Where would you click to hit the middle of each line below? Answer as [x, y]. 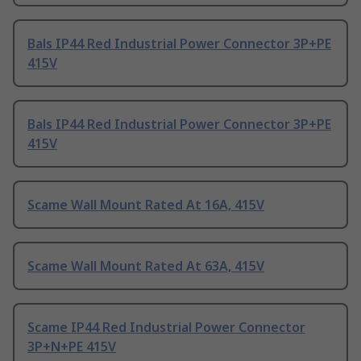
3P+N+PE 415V [72, 347]
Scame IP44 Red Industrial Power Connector [166, 328]
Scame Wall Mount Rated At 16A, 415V [146, 205]
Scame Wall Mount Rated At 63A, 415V [146, 266]
